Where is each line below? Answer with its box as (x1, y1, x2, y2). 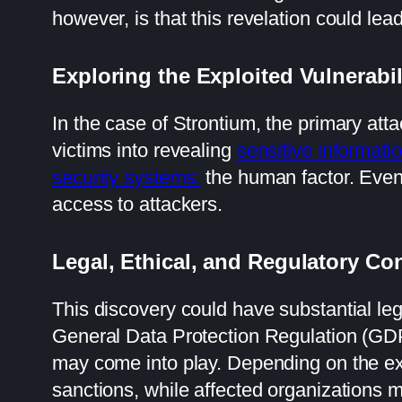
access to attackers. (52, 192, 223, 215)
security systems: (52, 165, 201, 188)
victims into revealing (52, 138, 237, 162)
